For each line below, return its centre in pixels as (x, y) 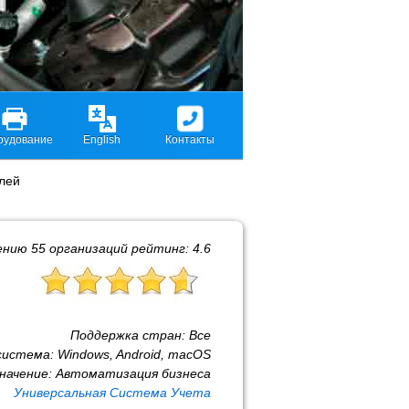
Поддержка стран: (130, 335)
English (102, 140)
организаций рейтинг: (119, 248)
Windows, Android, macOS (134, 354)
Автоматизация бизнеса (133, 373)
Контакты (189, 140)
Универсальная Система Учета (112, 393)
